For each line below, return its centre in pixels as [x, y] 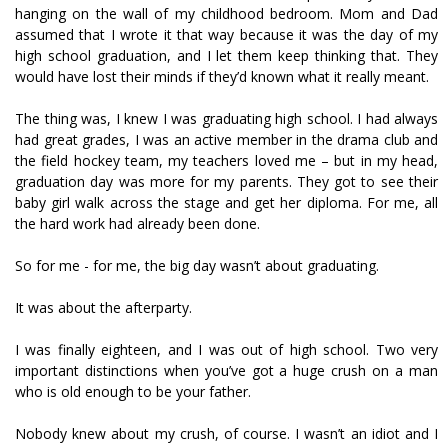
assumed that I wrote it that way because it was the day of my [226, 34]
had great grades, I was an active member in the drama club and [226, 139]
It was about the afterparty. [103, 307]
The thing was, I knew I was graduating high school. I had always [226, 118]
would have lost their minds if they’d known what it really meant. [222, 76]
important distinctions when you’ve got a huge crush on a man [226, 370]
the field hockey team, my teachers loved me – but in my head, [226, 160]
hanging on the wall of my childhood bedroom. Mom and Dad [226, 13]
